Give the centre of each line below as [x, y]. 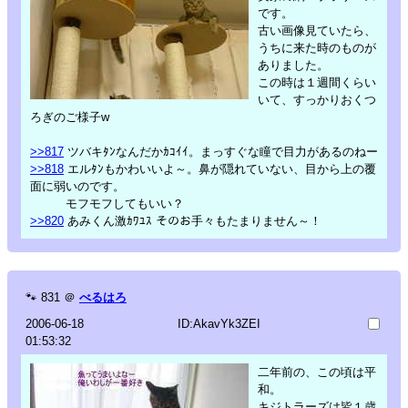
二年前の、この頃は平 [317, 372]
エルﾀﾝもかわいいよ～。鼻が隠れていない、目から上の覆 [220, 168]
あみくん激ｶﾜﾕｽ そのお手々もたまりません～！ [193, 220]
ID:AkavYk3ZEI [219, 323]
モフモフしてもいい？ [107, 203]
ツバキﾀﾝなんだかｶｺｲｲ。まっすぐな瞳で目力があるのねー [221, 151]
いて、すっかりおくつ [317, 99]
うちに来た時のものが [317, 47]
